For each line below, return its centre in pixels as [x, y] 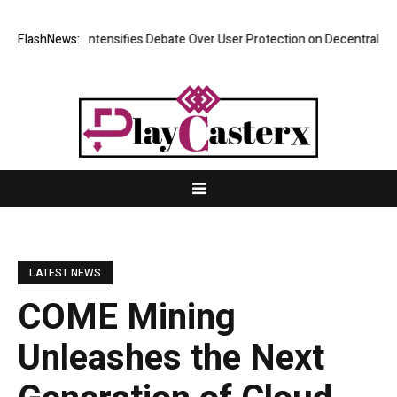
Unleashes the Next [171, 359]
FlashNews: [49, 40]
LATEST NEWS [65, 273]
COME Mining [127, 318]
